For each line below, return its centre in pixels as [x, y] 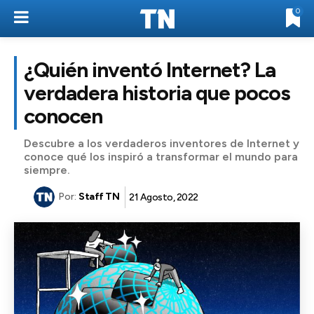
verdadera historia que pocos [157, 93]
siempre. [47, 170]
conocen [63, 116]
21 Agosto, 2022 [164, 197]
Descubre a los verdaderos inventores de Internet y [162, 143]
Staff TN [99, 197]
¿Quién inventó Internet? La [150, 70]
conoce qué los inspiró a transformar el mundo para [161, 157]
